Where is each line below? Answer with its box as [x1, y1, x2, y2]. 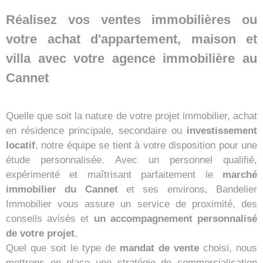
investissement [187, 125, 257, 136]
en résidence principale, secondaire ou [6, 125, 187, 136]
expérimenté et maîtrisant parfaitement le [6, 169, 222, 180]
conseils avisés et [6, 213, 94, 224]
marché [222, 169, 257, 180]
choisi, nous [199, 242, 257, 254]
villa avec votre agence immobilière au [6, 51, 257, 66]
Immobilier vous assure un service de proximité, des [6, 198, 257, 210]
